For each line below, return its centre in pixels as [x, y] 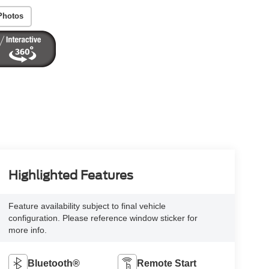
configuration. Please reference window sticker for [103, 218]
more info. [27, 230]
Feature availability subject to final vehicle [87, 206]
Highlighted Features [71, 176]
